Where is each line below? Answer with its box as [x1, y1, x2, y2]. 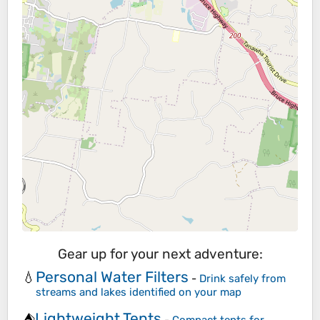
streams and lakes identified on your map [36, 285, 241, 299]
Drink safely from [199, 271, 286, 285]
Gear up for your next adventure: [57, 246, 263, 263]
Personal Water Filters [36, 267, 189, 286]
